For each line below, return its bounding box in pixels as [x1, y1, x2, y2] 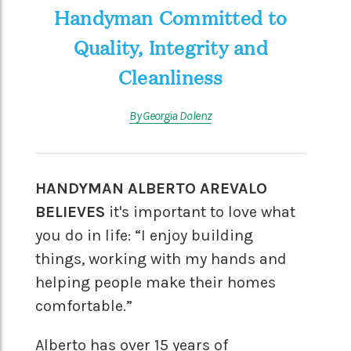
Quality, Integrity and [73, 34, 268, 61]
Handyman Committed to [53, 5, 288, 31]
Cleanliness [118, 64, 223, 91]
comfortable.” [35, 297, 132, 316]
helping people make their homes [35, 273, 276, 292]
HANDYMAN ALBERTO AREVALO [35, 179, 267, 198]
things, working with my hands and [35, 250, 287, 269]
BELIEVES [35, 203, 105, 222]
